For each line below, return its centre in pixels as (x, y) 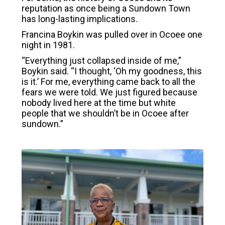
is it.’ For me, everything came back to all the (108, 82)
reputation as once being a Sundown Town (106, 9)
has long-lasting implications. (79, 19)
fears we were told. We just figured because (109, 92)
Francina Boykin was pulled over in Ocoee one (112, 35)
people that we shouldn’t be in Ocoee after (105, 114)
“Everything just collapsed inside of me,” (101, 61)
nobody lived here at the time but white (98, 103)
